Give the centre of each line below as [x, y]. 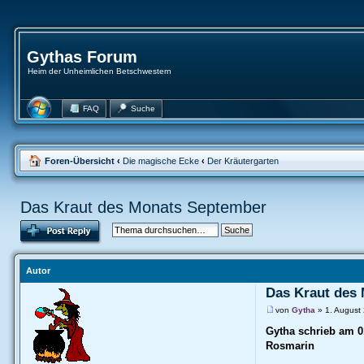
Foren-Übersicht [79, 161]
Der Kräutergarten [243, 161]
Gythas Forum [82, 57]
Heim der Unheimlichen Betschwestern [99, 71]
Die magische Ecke [160, 161]
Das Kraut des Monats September [143, 207]
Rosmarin [290, 346]
